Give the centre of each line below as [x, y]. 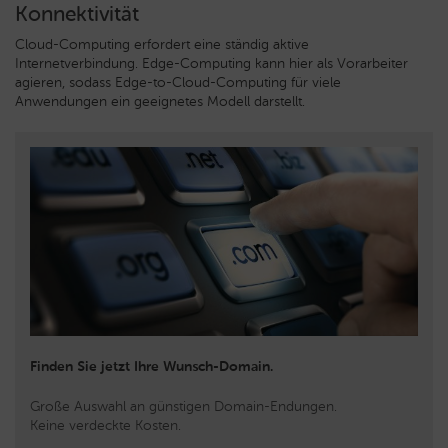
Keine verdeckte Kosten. [105, 425]
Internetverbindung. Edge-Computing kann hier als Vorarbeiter [211, 63]
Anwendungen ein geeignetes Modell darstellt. [160, 101]
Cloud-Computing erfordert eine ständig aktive [162, 44]
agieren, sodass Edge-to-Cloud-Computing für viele [178, 82]
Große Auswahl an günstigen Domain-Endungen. [183, 406]
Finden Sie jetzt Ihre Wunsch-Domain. [151, 366]
